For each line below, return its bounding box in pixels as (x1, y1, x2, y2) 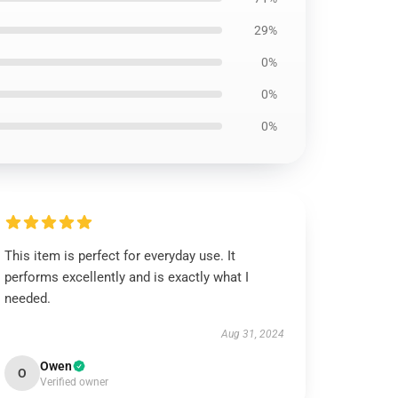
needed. (4, 291, 52, 306)
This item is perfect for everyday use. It (4, 248, 236, 264)
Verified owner (40, 376, 109, 388)
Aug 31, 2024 (220, 328, 284, 340)
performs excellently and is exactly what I (4, 269, 250, 285)
